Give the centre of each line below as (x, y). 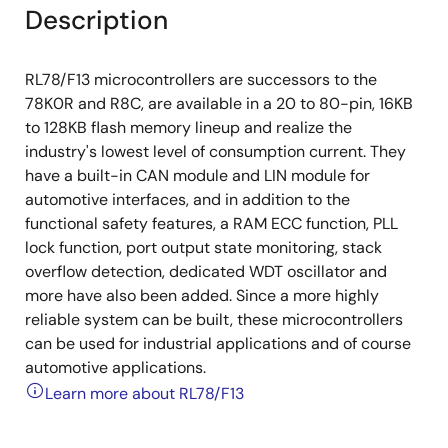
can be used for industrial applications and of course (218, 343)
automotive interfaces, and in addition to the (187, 199)
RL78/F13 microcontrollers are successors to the (201, 79)
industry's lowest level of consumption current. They (215, 151)
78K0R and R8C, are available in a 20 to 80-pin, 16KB (219, 103)
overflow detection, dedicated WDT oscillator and (206, 271)
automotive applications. (115, 367)
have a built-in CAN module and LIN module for (197, 175)
